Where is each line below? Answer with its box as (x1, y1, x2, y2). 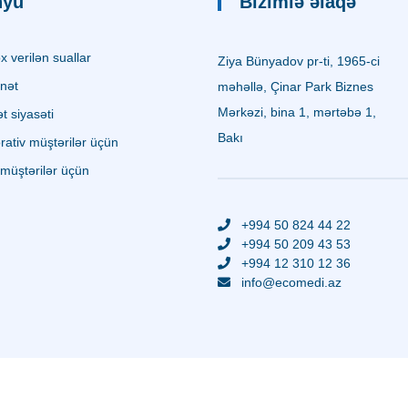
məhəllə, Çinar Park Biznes (218, 78, 373, 94)
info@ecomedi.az (241, 274, 342, 290)
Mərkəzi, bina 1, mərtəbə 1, (218, 104, 376, 119)
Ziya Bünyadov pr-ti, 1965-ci (218, 53, 380, 68)
